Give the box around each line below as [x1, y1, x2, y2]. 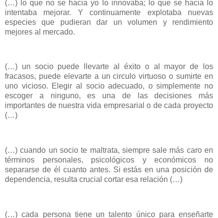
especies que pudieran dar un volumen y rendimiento [5, 18, 213, 26]
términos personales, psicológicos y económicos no [5, 155, 213, 164]
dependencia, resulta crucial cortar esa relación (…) [5, 175, 182, 183]
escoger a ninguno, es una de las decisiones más [5, 91, 213, 100]
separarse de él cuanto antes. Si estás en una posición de [5, 165, 213, 174]
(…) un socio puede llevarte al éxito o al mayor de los [5, 62, 213, 71]
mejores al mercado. [5, 27, 75, 36]
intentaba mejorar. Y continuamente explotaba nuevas [5, 8, 213, 17]
